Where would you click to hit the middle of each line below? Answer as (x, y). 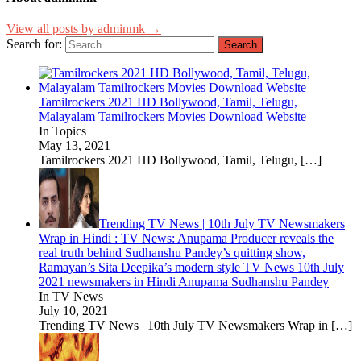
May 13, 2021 (75, 145)
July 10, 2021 (73, 310)
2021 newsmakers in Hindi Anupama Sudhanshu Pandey (184, 281)
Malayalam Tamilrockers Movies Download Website (172, 116)
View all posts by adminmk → (84, 28)
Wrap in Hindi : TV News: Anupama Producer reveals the (186, 238)
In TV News (71, 296)
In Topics (62, 131)
